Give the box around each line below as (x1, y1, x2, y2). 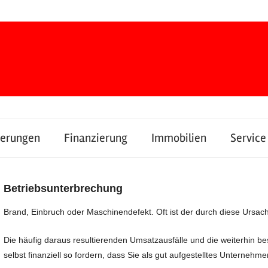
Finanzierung (64, 130, 127, 145)
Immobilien (151, 130, 206, 145)
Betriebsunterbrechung (4, 182, 123, 194)
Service (230, 130, 266, 145)
